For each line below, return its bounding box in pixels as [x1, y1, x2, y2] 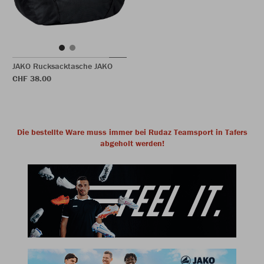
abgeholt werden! [100, 138, 164, 148]
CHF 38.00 [12, 73, 51, 84]
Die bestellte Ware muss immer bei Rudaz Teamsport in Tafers [16, 127, 247, 137]
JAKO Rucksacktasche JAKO [12, 61, 113, 71]
